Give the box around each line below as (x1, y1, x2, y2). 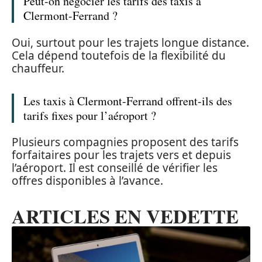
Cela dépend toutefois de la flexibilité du (12, 47, 226, 63)
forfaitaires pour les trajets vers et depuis (12, 147, 231, 163)
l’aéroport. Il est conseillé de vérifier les (12, 160, 218, 176)
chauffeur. (12, 60, 64, 76)
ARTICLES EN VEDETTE (12, 202, 239, 230)
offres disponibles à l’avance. (12, 173, 163, 189)
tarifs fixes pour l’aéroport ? (23, 107, 156, 123)
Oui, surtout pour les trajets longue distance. (12, 35, 249, 50)
